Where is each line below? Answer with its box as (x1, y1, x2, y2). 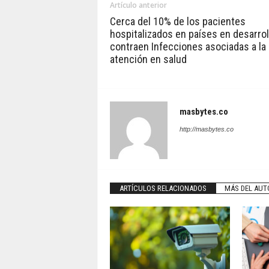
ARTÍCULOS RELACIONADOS (119, 184, 207, 193)
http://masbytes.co (179, 125, 234, 133)
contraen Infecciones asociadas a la (109, 40, 266, 53)
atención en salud (109, 53, 187, 65)
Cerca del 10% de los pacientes (109, 15, 246, 28)
